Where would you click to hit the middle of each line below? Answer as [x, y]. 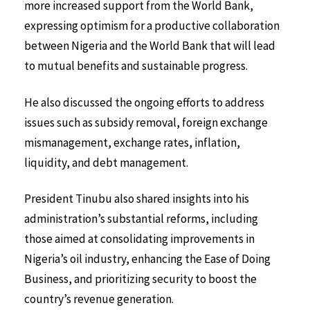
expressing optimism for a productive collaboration [152, 25]
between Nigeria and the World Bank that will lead [150, 45]
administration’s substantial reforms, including [141, 219]
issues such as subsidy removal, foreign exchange [146, 122]
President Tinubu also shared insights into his [137, 199]
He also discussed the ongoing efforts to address [144, 102]
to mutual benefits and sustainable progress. [136, 65]
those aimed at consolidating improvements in [139, 239]
